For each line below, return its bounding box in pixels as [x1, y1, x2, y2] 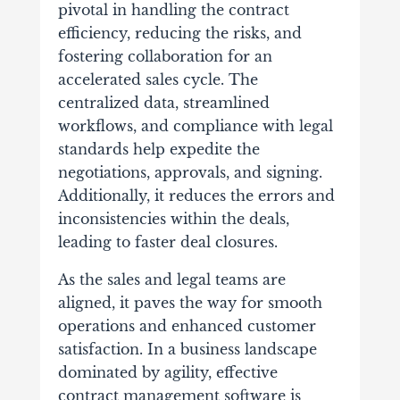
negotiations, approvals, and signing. [57, 162, 322, 181]
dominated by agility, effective [57, 362, 278, 381]
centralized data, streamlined [57, 93, 270, 112]
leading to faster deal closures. [57, 232, 278, 251]
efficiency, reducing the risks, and [57, 23, 302, 42]
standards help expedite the [57, 139, 260, 158]
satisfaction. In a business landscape [57, 339, 317, 358]
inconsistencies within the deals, [57, 209, 289, 228]
